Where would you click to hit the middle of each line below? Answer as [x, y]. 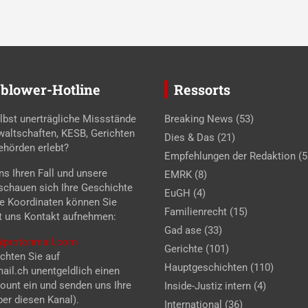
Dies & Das [189, 137]
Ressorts [202, 89]
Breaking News [199, 119]
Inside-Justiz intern [208, 286]
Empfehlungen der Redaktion [230, 156]
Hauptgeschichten [206, 267]
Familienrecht [196, 211]
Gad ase [183, 230]
